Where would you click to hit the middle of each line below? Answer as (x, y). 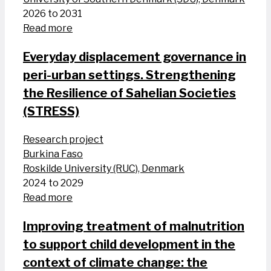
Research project (63, 140)
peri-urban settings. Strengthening (129, 75)
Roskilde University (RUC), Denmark (104, 169)
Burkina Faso (53, 154)
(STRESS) (51, 112)
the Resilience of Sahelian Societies (129, 93)
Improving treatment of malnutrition (134, 227)
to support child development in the (129, 245)
